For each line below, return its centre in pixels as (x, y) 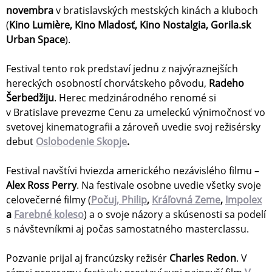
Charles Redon (203, 258)
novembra (30, 11)
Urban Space (36, 40)
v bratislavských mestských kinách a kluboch (156, 11)
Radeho (226, 83)
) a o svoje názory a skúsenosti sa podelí (175, 215)
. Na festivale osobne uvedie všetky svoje (169, 185)
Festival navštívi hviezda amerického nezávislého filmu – (133, 171)
